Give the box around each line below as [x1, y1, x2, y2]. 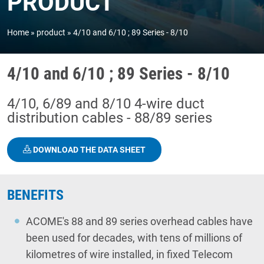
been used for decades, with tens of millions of [26, 232, 242, 245]
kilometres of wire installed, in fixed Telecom [26, 248, 233, 261]
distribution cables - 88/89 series [7, 110, 212, 127]
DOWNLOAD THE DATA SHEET [31, 145, 146, 155]
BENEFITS [7, 187, 64, 204]
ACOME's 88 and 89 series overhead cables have [26, 215, 253, 228]
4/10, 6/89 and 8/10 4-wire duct [7, 95, 204, 113]
